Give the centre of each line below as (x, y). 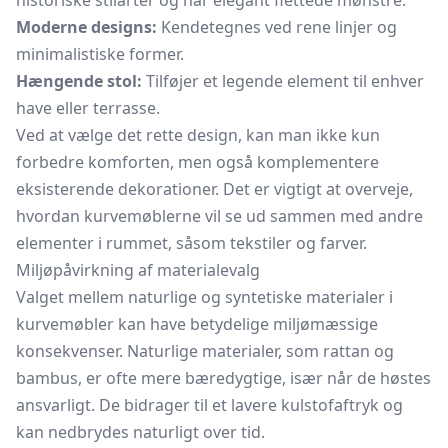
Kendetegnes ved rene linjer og (277, 27)
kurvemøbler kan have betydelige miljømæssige (197, 324)
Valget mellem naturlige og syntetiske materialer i (204, 297)
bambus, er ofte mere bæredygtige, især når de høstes (223, 378)
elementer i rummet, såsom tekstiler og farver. (191, 243)
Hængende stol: (79, 81)
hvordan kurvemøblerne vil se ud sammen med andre (219, 216)
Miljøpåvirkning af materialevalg (138, 270)
